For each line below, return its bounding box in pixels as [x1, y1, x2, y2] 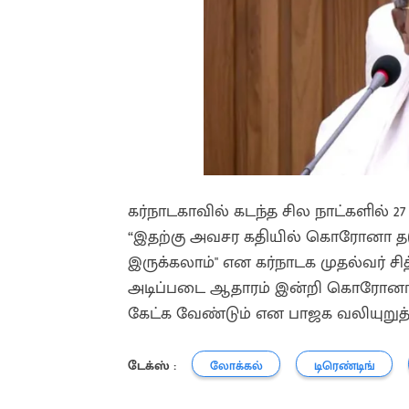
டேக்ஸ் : [128, 354, 176, 376]
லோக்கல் [209, 356, 263, 376]
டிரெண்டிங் [313, 356, 375, 376]
